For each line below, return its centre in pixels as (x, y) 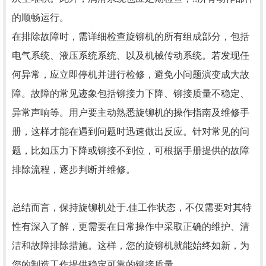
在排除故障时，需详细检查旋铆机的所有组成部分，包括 (131, 37)
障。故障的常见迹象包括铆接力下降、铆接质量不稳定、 (131, 94)
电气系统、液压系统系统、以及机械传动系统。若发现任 (131, 56)
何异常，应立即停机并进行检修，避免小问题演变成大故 (131, 75)
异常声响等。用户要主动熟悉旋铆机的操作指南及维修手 (131, 113)
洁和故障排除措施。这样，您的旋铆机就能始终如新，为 (131, 246)
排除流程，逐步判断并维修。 (74, 170)
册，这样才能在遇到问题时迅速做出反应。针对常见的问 (131, 132)
